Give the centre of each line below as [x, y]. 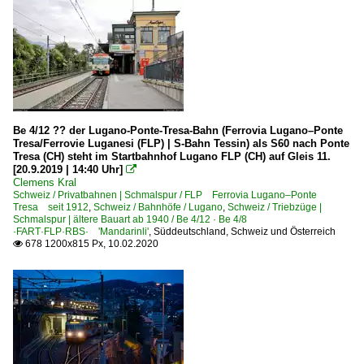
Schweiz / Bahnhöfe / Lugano [158, 207]
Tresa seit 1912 [51, 207]
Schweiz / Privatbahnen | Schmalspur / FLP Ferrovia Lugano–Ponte [165, 195]
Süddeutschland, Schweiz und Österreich [245, 231]
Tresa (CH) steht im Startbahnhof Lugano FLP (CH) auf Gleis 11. [172, 156]
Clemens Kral [45, 182]
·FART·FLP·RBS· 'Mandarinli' [81, 231]
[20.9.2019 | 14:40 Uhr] [68, 169]
